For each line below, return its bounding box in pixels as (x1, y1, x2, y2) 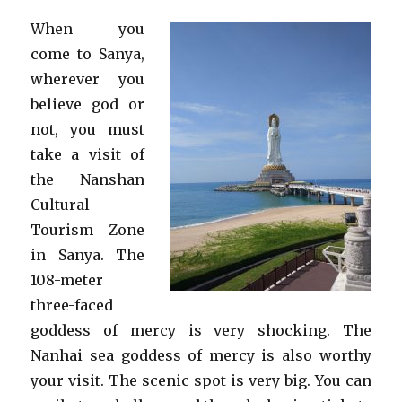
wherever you (31, 70, 144, 88)
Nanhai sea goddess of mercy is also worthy (31, 346, 371, 364)
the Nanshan (31, 170, 144, 188)
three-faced (31, 296, 114, 314)
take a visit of (31, 145, 144, 163)
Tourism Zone (31, 221, 144, 239)
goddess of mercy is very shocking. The (31, 321, 371, 339)
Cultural (31, 196, 91, 214)
